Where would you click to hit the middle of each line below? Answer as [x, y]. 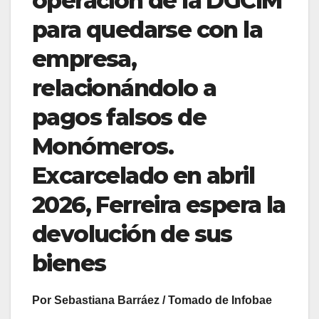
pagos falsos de [119, 117]
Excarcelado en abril [143, 175]
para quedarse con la [147, 29]
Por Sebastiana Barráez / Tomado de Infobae [152, 300]
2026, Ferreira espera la [159, 204]
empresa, [84, 58]
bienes [69, 263]
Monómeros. [103, 146]
